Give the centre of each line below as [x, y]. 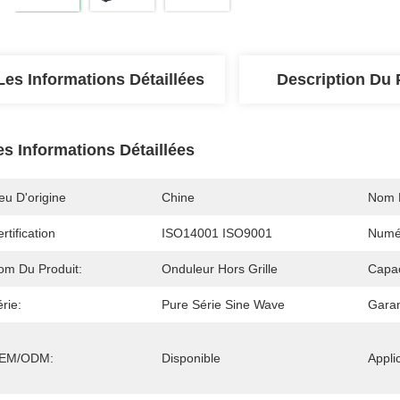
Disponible [191, 358]
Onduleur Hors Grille [220, 269]
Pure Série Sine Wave [223, 304]
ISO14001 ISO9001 [217, 233]
